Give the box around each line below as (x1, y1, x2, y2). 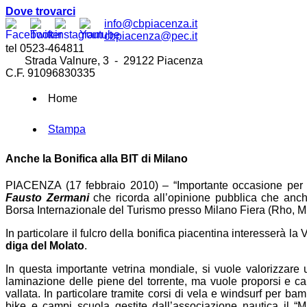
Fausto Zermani (5, 191, 89, 204)
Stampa (48, 123, 86, 136)
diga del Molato (5, 239, 84, 251)
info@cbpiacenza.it (104, 18, 197, 29)
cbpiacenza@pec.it (104, 30, 197, 42)
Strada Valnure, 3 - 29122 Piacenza (5, 55, 203, 66)
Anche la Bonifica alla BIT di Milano (5, 152, 188, 164)
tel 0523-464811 (5, 42, 84, 54)
